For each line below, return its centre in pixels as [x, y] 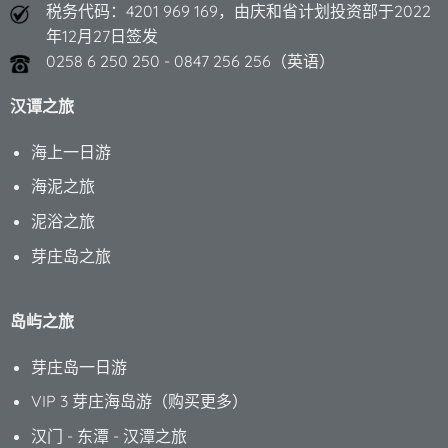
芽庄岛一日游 [78, 366]
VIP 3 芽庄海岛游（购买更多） [139, 401]
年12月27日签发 [101, 35]
